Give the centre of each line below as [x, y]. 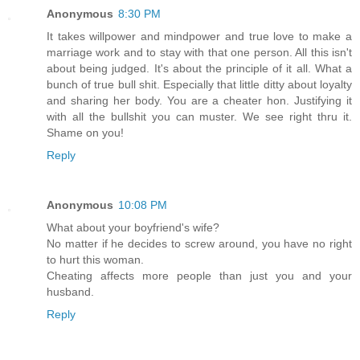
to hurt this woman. [95, 259]
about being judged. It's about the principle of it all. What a [199, 68]
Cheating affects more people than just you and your [199, 275]
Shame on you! [85, 132]
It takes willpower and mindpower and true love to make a [199, 36]
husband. [70, 291]
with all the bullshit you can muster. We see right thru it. [199, 116]
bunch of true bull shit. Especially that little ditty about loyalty [199, 84]
